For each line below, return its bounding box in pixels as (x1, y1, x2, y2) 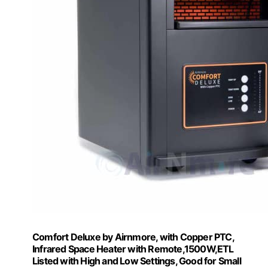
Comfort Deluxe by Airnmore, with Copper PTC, (32, 230, 234, 243)
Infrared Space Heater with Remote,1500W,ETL (32, 242, 234, 255)
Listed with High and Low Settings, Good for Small (32, 254, 241, 267)
